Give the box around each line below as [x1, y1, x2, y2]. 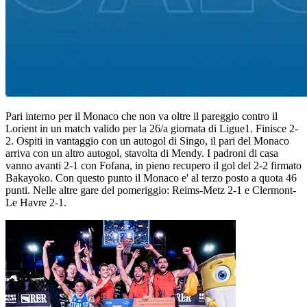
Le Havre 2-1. [5, 197, 66, 209]
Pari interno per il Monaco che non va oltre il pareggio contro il [5, 110, 278, 123]
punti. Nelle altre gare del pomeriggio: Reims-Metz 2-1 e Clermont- [5, 184, 296, 197]
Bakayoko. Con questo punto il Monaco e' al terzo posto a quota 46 [5, 172, 297, 184]
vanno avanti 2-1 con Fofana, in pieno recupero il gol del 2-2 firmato [5, 160, 302, 172]
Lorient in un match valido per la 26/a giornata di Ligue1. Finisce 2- [5, 123, 298, 135]
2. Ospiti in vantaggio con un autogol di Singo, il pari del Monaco [5, 135, 289, 147]
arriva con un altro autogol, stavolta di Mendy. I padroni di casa [5, 147, 278, 160]
